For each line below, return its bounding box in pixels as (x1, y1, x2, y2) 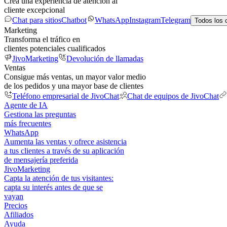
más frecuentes (4, 119, 51, 128)
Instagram (129, 16, 161, 24)
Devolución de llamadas (66, 54, 143, 63)
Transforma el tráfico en (4, 35, 80, 44)
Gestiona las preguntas (4, 110, 76, 119)
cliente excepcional (4, 6, 65, 14)
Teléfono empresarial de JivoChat (12, 92, 119, 100)
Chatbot (61, 16, 87, 24)
